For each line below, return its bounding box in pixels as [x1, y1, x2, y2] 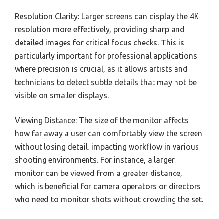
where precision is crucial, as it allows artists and [15, 65, 188, 74]
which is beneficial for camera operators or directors [15, 182, 201, 191]
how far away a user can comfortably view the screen [15, 129, 202, 138]
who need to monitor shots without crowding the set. [15, 195, 203, 204]
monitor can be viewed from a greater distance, [15, 169, 182, 178]
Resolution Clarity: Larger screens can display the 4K [15, 12, 199, 21]
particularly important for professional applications [15, 51, 197, 61]
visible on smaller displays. [15, 91, 109, 100]
